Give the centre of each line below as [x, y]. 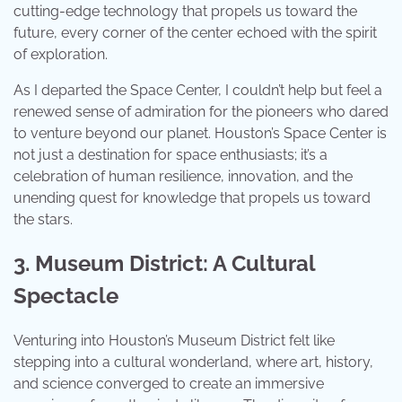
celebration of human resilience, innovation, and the [183, 176]
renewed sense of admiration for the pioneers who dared [201, 111]
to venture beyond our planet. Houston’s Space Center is [200, 133]
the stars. [43, 219]
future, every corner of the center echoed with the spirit [195, 32]
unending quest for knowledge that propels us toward [192, 197]
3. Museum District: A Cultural [164, 264]
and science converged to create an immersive [169, 384]
